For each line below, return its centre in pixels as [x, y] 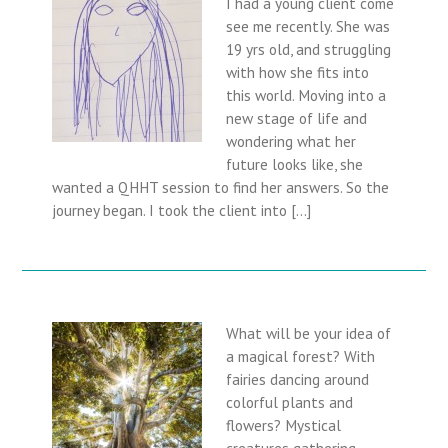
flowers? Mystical [284, 424]
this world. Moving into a [306, 95]
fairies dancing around [298, 378]
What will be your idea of [309, 332]
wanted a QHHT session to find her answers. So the [221, 187]
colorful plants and [290, 401]
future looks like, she [295, 164]
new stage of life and [297, 118]
